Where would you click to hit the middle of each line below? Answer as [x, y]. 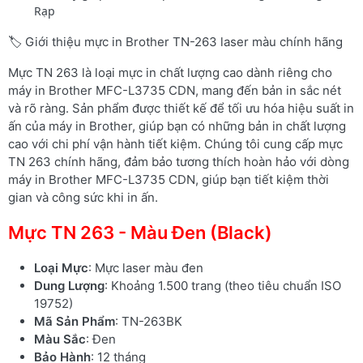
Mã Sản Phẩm [75, 321]
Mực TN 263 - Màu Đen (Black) [140, 232]
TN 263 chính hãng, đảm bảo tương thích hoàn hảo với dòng [179, 161]
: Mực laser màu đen [146, 267]
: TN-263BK [149, 321]
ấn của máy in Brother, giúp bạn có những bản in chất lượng [177, 126]
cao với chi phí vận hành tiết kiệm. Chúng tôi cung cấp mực [175, 143]
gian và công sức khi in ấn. [83, 197]
